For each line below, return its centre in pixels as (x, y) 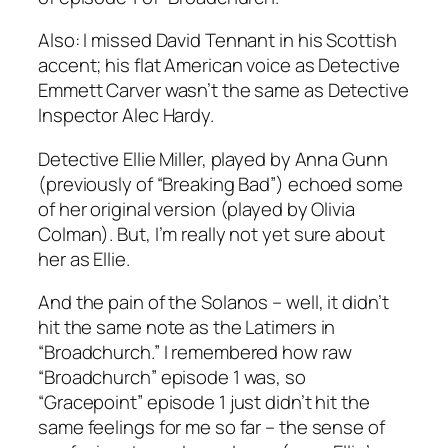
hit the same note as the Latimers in (187, 327)
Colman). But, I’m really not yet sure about (211, 233)
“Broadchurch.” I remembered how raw (195, 352)
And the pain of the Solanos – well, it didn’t (213, 302)
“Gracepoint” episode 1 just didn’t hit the (204, 402)
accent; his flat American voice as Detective (219, 65)
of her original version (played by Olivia (196, 208)
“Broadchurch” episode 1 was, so (172, 377)
